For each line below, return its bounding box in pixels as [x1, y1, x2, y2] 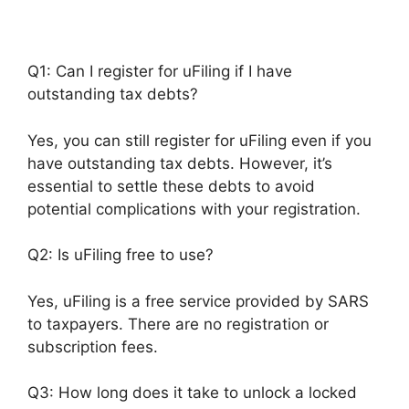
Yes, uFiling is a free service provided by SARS [27, 291, 369, 310]
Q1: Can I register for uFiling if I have [27, 62, 292, 80]
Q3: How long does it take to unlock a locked [27, 383, 357, 402]
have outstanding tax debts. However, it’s [27, 153, 332, 173]
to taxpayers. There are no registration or [27, 314, 329, 333]
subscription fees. [27, 337, 158, 356]
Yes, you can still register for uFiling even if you [27, 131, 372, 150]
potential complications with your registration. [27, 199, 361, 218]
